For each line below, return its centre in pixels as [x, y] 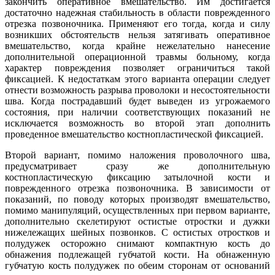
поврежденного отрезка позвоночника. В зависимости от [137, 188]
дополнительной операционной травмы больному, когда [137, 57]
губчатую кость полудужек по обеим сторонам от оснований [137, 266]
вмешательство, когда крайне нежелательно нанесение [137, 46]
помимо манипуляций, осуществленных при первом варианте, [137, 211]
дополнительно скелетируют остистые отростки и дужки [137, 222]
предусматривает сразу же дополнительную [137, 166]
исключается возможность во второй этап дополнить [137, 123]
